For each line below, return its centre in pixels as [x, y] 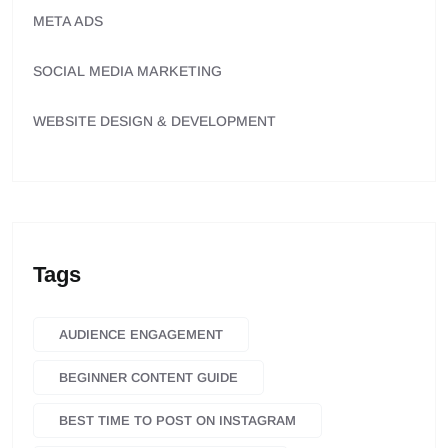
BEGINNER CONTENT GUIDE [148, 378]
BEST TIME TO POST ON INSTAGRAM [177, 421]
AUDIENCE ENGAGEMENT [141, 335]
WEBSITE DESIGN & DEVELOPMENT [154, 121]
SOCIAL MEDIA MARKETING [127, 71]
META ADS [68, 21]
